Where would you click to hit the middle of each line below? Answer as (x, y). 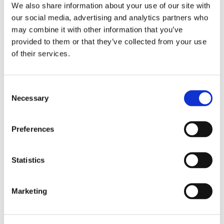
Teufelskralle (93, 129)
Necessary (30, 98)
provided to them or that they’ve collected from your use (109, 41)
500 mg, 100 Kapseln (93, 150)
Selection (19, 100)
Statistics (28, 160)
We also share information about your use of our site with (111, 5)
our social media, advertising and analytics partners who (110, 17)
